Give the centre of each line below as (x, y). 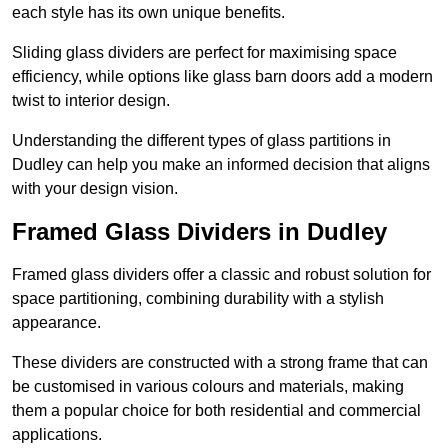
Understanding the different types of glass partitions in (201, 141)
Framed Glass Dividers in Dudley (199, 232)
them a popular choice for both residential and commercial (216, 411)
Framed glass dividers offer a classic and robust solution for (221, 275)
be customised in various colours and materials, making (208, 387)
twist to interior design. (91, 101)
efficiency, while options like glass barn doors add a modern (222, 77)
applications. (57, 435)
